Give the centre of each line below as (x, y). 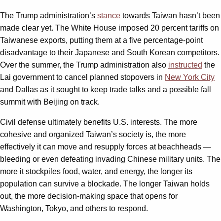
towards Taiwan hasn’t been (170, 15)
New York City (190, 77)
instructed (185, 65)
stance (109, 15)
